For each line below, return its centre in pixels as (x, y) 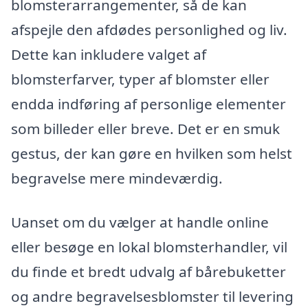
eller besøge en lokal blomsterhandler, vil (149, 246)
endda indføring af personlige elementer (148, 103)
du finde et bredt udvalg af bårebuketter (148, 271)
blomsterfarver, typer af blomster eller (140, 79)
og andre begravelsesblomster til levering (152, 296)
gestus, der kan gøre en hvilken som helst (152, 153)
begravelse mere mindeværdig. (117, 178)
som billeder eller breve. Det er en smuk (145, 128)
